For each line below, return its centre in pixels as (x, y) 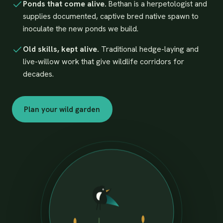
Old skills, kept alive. (61, 49)
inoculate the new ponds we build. (80, 29)
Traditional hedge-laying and (149, 49)
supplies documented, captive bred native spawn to (111, 16)
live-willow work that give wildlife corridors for (103, 62)
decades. (38, 74)
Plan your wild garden (62, 109)
